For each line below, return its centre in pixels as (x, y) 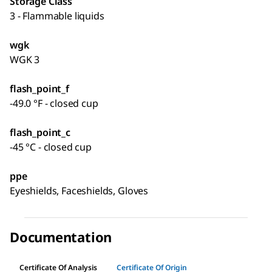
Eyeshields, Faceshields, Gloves (79, 191)
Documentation (61, 237)
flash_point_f (39, 89)
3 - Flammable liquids (57, 16)
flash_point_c (40, 133)
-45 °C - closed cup (51, 147)
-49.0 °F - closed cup (54, 104)
